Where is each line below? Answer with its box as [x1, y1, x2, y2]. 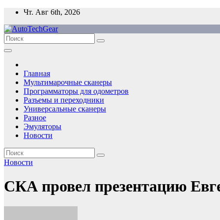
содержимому [3, 25, 50, 33]
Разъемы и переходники [24, 96, 104, 104]
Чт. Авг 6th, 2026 [24, 8, 80, 16]
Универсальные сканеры [24, 105, 106, 113]
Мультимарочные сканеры [24, 78, 112, 86]
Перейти [3, 7, 32, 16]
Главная [24, 69, 50, 78]
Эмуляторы [24, 122, 61, 131]
